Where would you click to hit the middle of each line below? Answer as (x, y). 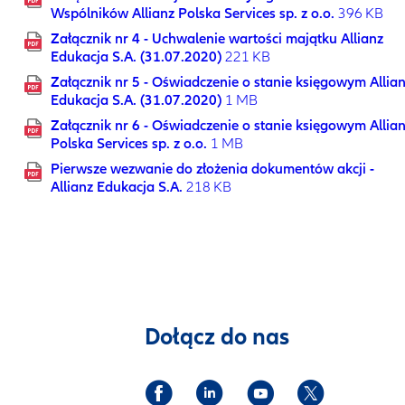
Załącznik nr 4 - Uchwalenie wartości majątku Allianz (217, 39)
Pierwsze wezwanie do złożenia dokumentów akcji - (212, 169)
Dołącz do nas (217, 337)
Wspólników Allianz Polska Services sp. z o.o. (193, 14)
